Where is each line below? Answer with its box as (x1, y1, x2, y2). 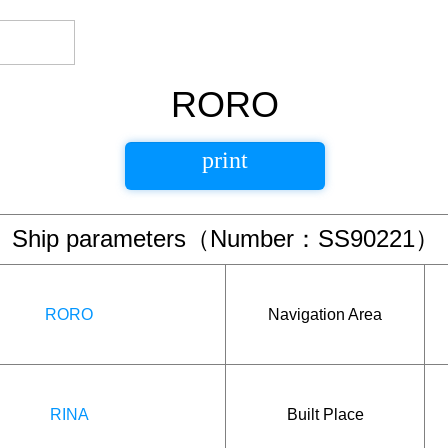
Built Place (286, 405, 364, 423)
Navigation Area (268, 305, 382, 323)
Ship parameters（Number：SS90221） (12, 225, 439, 252)
